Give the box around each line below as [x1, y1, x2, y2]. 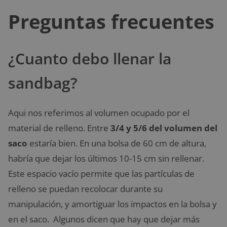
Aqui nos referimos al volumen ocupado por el [8, 107, 190, 119]
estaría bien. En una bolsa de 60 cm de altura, [27, 137, 206, 149]
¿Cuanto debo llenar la [8, 48, 171, 69]
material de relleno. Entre [8, 122, 110, 134]
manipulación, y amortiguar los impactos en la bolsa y [8, 198, 217, 210]
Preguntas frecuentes [8, 8, 214, 35]
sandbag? [8, 72, 78, 94]
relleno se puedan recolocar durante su [8, 183, 163, 195]
